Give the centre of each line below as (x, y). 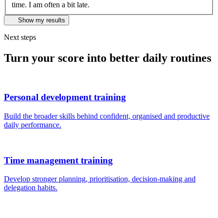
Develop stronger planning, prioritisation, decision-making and (100, 179)
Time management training (58, 160)
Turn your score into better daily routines (108, 58)
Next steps (20, 37)
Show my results (41, 20)
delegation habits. (31, 188)
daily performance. (33, 125)
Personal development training (65, 97)
